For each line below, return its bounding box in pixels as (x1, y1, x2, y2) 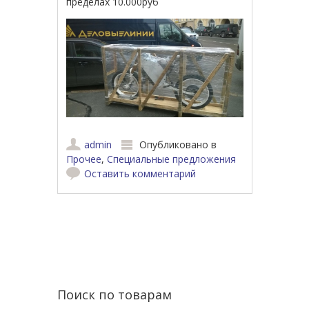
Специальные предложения (107, 152, 237, 166)
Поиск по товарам (57, 286, 172, 303)
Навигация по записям (51, 223, 257, 249)
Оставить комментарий (84, 167, 197, 181)
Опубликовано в (139, 138, 217, 152)
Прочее (66, 152, 102, 166)
